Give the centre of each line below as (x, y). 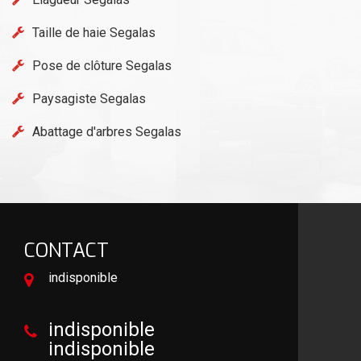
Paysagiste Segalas (89, 98)
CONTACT (66, 250)
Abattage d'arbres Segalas (107, 131)
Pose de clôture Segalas (102, 65)
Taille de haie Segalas (94, 32)
